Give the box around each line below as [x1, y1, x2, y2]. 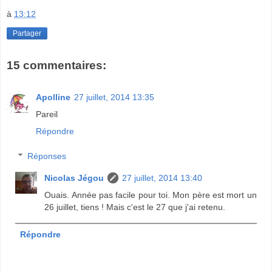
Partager [13, 29, 41, 38]
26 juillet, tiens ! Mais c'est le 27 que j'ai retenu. [44, 202, 226, 212]
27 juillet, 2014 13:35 [74, 92, 154, 102]
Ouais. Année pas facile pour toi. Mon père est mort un [44, 190, 257, 200]
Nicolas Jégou [44, 173, 104, 183]
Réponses [27, 151, 67, 161]
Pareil [36, 109, 58, 119]
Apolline [36, 92, 70, 102]
